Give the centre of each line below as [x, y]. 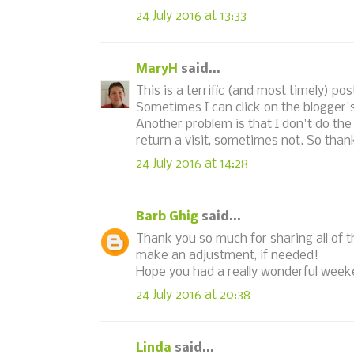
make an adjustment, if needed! [227, 256]
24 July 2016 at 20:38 [193, 295]
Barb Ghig [167, 217]
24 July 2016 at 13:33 [191, 16]
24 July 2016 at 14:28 [192, 164]
